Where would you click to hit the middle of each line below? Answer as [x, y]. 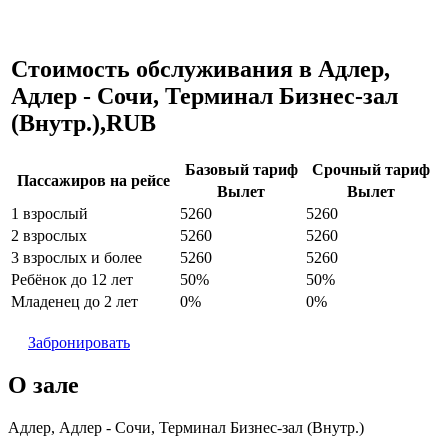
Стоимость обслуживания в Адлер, [200, 69]
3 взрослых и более [76, 258]
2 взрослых [49, 236]
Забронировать [79, 343]
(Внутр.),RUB [83, 123]
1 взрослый [49, 214]
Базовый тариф [241, 170]
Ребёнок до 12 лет [72, 280]
